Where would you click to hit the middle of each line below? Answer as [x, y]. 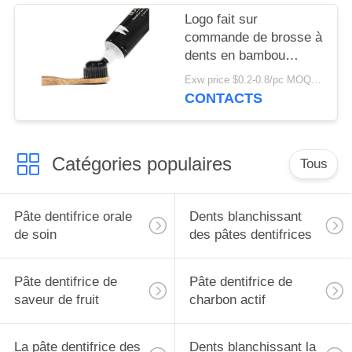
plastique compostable [251, 91]
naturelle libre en [234, 73]
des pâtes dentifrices [250, 235]
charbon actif [227, 300]
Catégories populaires [141, 163]
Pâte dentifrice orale [73, 217]
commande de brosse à [254, 37]
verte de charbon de [244, 109]
